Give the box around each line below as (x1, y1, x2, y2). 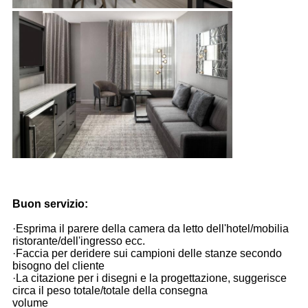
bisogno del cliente (12, 259, 104, 272)
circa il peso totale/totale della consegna (12, 284, 208, 296)
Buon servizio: (12, 197, 88, 210)
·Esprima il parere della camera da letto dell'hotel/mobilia (12, 222, 289, 234)
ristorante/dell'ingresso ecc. (12, 234, 145, 247)
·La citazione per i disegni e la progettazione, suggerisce (12, 272, 287, 284)
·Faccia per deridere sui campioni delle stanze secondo (12, 247, 282, 259)
